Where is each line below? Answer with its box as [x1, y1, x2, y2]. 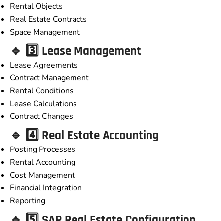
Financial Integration [10, 183, 82, 194]
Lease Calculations [10, 98, 77, 110]
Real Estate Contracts [10, 14, 87, 25]
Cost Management [10, 170, 75, 181]
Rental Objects [10, 1, 63, 12]
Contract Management [10, 73, 89, 84]
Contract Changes [10, 111, 73, 122]
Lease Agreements [10, 60, 78, 71]
